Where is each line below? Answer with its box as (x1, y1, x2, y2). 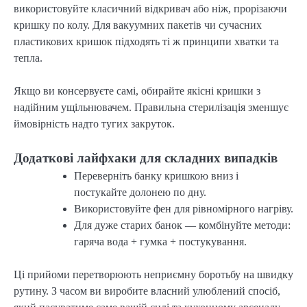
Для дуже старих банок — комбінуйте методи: (74, 219, 291, 231)
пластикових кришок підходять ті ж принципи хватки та (14, 35, 279, 47)
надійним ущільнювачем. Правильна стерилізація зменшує (14, 101, 288, 113)
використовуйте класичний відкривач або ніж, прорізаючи (14, 2, 287, 14)
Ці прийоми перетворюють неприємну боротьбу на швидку (14, 268, 293, 280)
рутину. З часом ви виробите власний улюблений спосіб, (14, 284, 280, 297)
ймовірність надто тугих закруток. (14, 117, 175, 130)
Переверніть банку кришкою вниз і (74, 169, 238, 182)
